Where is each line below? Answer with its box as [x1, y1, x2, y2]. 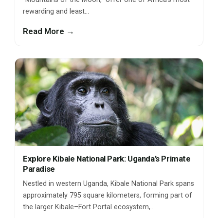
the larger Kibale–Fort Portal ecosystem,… [23, 203, 155, 212]
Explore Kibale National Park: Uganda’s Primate [23, 154, 191, 164]
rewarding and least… [23, 7, 89, 16]
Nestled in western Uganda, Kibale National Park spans [23, 180, 194, 188]
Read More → [23, 26, 74, 36]
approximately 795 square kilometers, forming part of [23, 191, 192, 200]
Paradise [23, 164, 55, 174]
